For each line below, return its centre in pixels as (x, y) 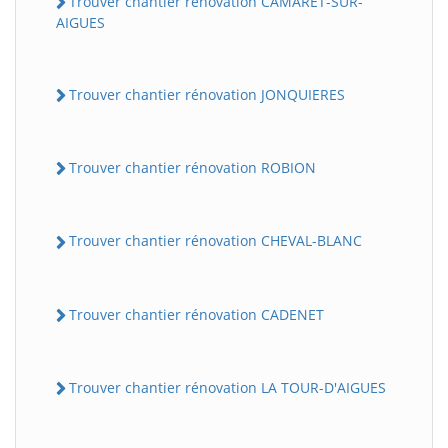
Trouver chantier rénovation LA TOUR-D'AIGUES (227, 387)
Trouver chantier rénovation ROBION (192, 167)
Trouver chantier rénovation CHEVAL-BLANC (215, 241)
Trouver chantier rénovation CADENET (196, 314)
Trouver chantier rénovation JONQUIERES (207, 94)
